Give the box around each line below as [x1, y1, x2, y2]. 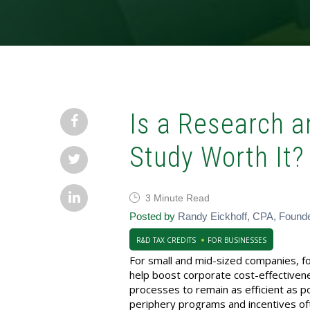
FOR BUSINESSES [208, 235, 266, 245]
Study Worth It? [129, 141, 304, 174]
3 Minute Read [145, 192, 210, 203]
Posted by [129, 210, 175, 222]
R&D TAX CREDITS [136, 235, 196, 245]
